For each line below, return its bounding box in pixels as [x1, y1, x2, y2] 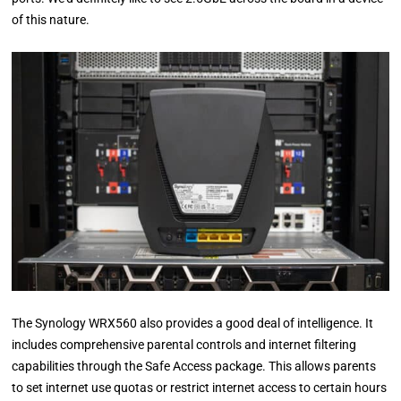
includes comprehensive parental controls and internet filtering [12, 337, 357, 352]
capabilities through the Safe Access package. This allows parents [12, 358, 377, 373]
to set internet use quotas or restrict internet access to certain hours [12, 380, 388, 395]
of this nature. [12, 12, 90, 27]
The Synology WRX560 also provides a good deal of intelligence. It [12, 315, 374, 330]
